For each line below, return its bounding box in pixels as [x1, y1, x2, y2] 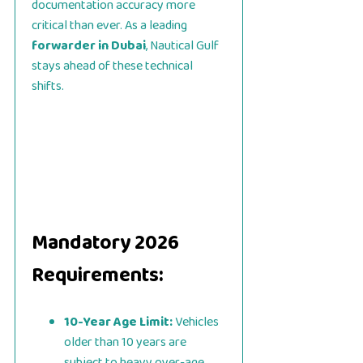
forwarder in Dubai [32, 35, 146, 56]
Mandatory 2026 [32, 226, 179, 259]
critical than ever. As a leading [32, 15, 187, 36]
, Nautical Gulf [146, 35, 219, 56]
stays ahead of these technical [32, 55, 193, 76]
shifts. [32, 75, 64, 96]
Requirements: [32, 258, 164, 292]
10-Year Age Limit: [64, 311, 173, 332]
